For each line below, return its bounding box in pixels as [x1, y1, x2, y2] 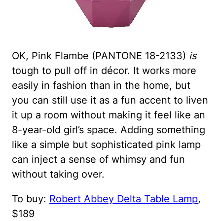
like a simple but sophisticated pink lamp [12, 139, 201, 151]
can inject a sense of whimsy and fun [12, 153, 185, 166]
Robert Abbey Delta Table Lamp [49, 193, 198, 205]
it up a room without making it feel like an [12, 109, 205, 121]
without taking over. [12, 168, 105, 181]
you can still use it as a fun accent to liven [12, 94, 208, 107]
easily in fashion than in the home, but [12, 79, 190, 92]
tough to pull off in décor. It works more [12, 65, 196, 77]
